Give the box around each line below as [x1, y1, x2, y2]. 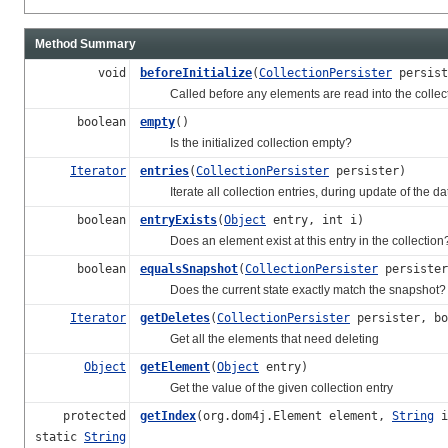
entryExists [140, 212, 217, 227]
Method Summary [35, 36, 136, 51]
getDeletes [140, 310, 210, 325]
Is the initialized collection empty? [140, 135, 352, 150]
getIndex [140, 408, 196, 423]
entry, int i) [266, 212, 364, 227]
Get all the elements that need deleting [140, 331, 379, 346]
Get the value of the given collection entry [140, 380, 393, 395]
